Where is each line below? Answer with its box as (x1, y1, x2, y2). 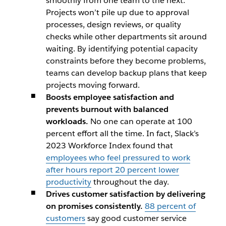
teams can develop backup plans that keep (45, 68, 207, 78)
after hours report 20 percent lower (45, 164, 179, 175)
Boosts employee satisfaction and (45, 92, 174, 102)
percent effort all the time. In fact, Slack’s (45, 128, 199, 139)
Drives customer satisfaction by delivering (45, 189, 205, 199)
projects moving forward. (45, 80, 140, 90)
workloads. (45, 116, 88, 127)
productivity (45, 177, 91, 187)
